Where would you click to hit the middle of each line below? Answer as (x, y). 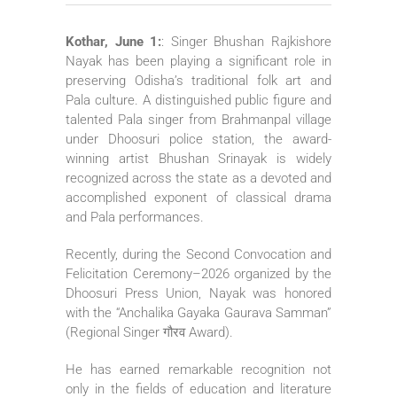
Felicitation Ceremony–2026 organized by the (198, 273)
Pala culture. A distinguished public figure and (198, 100)
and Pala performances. (135, 217)
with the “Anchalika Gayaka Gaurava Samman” (198, 312)
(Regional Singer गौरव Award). (149, 332)
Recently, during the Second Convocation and (198, 254)
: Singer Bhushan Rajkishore (247, 41)
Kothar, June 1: (114, 41)
